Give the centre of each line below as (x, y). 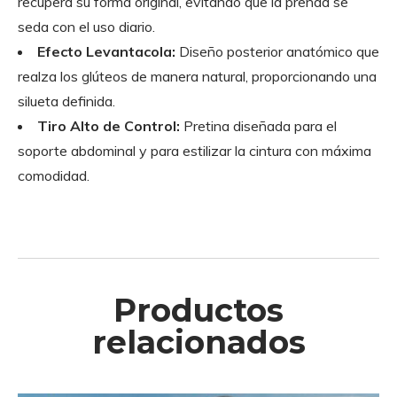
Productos (198, 310)
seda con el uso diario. (86, 26)
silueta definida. (66, 101)
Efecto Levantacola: (106, 51)
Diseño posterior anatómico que (277, 51)
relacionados (198, 342)
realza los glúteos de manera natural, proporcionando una (197, 76)
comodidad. (54, 175)
